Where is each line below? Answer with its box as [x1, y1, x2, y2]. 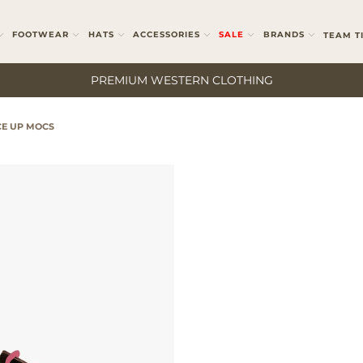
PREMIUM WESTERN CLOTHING [90, 73, 273, 88]
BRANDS [263, 29, 305, 40]
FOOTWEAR [12, 29, 70, 40]
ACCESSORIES [132, 29, 200, 40]
